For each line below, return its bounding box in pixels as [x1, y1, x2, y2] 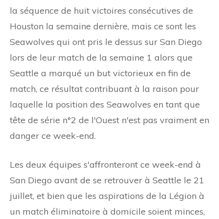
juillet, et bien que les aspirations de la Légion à [10, 190, 204, 201]
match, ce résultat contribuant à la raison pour [10, 83, 199, 94]
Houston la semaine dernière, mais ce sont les [10, 20, 196, 32]
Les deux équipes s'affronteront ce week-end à [10, 158, 201, 170]
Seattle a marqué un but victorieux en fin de [10, 67, 191, 79]
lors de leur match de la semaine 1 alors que [10, 51, 193, 63]
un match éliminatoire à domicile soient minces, [10, 205, 205, 217]
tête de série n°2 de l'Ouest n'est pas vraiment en [10, 114, 209, 126]
